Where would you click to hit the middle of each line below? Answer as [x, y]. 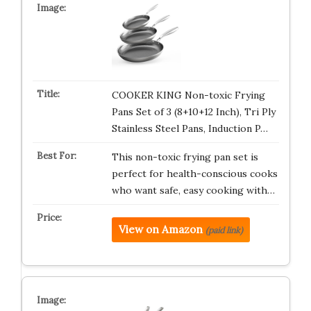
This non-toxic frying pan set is [185, 157]
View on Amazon [160, 230]
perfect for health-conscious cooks [194, 174]
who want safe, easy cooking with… [193, 191]
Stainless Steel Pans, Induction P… [190, 129]
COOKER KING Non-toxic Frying [188, 95]
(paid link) [224, 230]
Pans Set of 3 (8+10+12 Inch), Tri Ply [193, 112]
